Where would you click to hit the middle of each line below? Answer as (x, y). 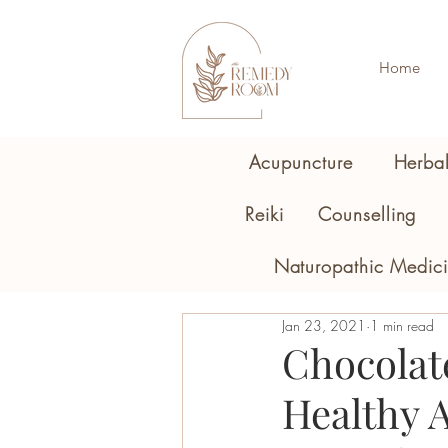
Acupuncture (300, 161)
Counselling (367, 213)
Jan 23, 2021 (324, 326)
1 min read (402, 326)
